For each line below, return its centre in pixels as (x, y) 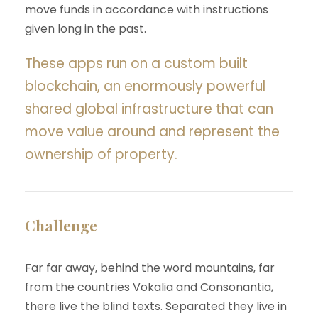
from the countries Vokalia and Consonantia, (149, 287)
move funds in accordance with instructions (147, 10)
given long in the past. (86, 29)
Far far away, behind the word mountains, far (150, 268)
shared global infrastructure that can (149, 109)
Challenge (61, 225)
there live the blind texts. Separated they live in (156, 306)
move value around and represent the (152, 132)
